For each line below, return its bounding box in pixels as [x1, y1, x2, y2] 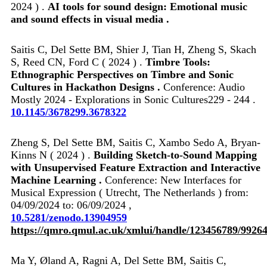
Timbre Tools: [145, 55, 210, 68]
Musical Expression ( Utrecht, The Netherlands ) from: [11, 186, 249, 198]
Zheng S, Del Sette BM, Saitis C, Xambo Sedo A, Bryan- [11, 136, 260, 148]
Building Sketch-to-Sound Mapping [94, 148, 257, 161]
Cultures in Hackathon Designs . [11, 80, 163, 93]
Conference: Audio [163, 80, 245, 93]
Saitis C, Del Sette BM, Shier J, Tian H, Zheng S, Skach [11, 43, 256, 55]
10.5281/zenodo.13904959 [11, 211, 127, 223]
